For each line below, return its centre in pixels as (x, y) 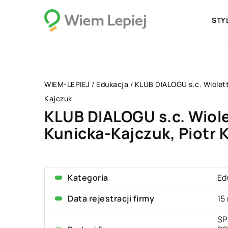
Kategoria (88, 178)
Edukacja (112, 84)
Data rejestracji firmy (111, 198)
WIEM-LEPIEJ (67, 84)
